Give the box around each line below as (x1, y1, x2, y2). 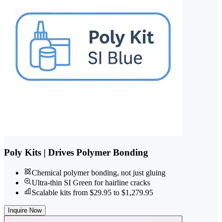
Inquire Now (8, 206, 42, 214)
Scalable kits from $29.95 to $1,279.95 (32, 188, 153, 197)
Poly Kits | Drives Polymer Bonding (4, 147, 148, 158)
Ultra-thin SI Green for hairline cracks (32, 178, 150, 187)
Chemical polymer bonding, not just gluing (32, 168, 166, 177)
